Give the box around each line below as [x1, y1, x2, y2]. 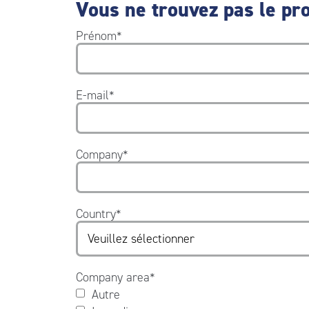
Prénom [75, 27, 117, 44]
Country [75, 205, 116, 222]
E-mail [75, 86, 109, 103]
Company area [75, 268, 150, 286]
